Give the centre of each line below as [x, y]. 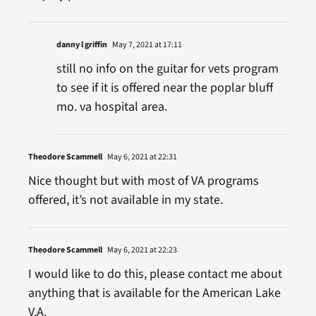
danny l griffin [81, 44]
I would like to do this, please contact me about [155, 274]
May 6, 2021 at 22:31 [141, 157]
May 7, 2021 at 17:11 [146, 44]
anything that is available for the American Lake [154, 293]
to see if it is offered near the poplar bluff [164, 87]
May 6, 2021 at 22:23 [141, 250]
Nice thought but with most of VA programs [143, 181]
